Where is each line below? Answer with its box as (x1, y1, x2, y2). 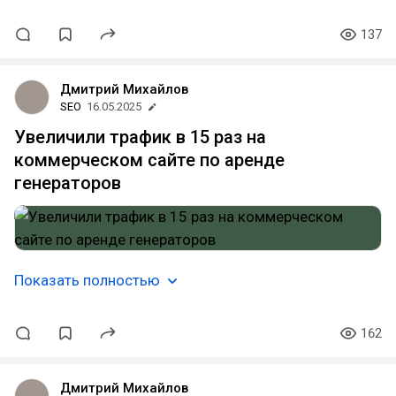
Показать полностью (14, 271, 160, 289)
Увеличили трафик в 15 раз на (14, 126, 266, 148)
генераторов (14, 172, 121, 194)
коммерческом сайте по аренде (14, 149, 285, 171)
